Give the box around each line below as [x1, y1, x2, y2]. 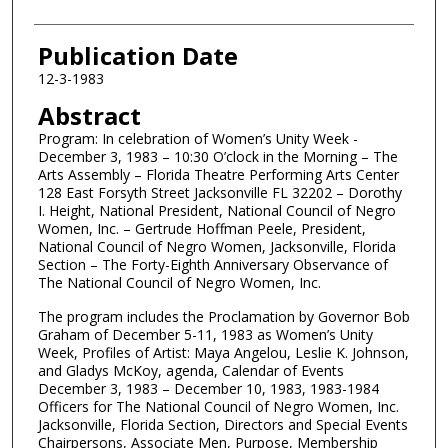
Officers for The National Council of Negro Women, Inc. [37, 397, 399, 417]
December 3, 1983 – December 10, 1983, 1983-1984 [37, 379, 379, 399]
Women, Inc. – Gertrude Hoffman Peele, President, [37, 218, 366, 238]
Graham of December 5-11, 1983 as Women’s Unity [37, 325, 373, 345]
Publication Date [37, 39, 238, 73]
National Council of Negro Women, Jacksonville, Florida [37, 236, 396, 256]
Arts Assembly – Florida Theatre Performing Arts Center [37, 164, 399, 184]
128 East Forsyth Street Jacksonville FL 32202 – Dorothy [37, 182, 402, 202]
